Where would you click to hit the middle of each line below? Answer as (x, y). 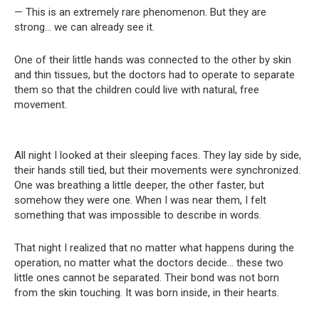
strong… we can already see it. (84, 27)
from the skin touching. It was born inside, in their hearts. (147, 293)
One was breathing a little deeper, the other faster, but (139, 185)
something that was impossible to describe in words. (138, 215)
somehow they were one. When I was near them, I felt (140, 200)
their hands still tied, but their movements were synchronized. (157, 171)
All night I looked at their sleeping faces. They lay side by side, (158, 156)
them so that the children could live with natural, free (137, 90)
